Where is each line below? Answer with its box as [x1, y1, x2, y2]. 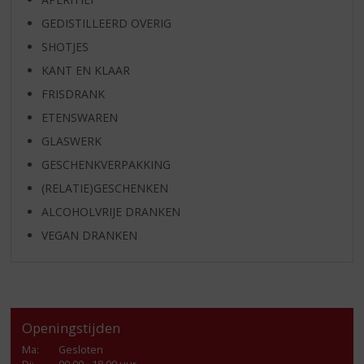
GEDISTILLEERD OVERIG [41, 15, 171, 31]
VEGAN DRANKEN [41, 227, 137, 243]
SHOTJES [41, 38, 89, 54]
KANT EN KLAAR [41, 62, 130, 78]
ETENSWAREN [41, 109, 118, 125]
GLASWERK [41, 132, 102, 149]
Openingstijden [22, 318, 121, 337]
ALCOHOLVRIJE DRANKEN [41, 203, 180, 219]
